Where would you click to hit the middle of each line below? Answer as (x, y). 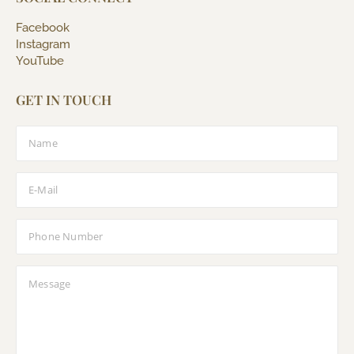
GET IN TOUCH (64, 100)
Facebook (43, 28)
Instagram (43, 45)
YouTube (40, 61)
